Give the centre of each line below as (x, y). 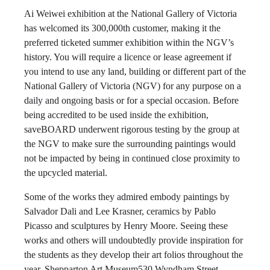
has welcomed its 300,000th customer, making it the (122, 28)
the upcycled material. (66, 173)
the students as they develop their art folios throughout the (133, 255)
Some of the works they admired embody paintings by (127, 197)
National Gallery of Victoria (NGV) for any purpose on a (133, 86)
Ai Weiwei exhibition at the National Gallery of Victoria (130, 14)
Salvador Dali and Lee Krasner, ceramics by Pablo (120, 211)
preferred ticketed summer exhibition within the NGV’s (129, 42)
